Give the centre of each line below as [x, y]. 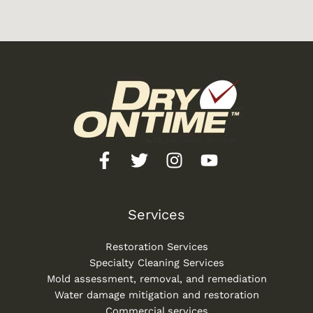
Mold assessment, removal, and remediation [156, 278]
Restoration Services [156, 246]
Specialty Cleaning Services [156, 262]
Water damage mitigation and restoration [156, 294]
